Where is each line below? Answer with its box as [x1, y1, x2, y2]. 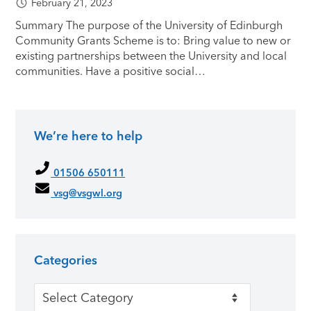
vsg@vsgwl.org [51, 186, 123, 199]
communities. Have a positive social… [15, 64, 206, 78]
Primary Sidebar [15, 140, 159, 165]
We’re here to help [34, 128, 143, 144]
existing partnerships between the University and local [15, 49, 287, 62]
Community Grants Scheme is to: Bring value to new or [15, 33, 292, 47]
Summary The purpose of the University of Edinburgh [15, 18, 283, 32]
